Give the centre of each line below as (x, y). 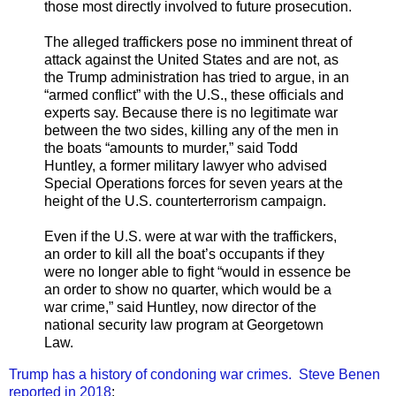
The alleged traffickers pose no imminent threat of (198, 42)
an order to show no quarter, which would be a (188, 289)
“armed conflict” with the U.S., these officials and (194, 95)
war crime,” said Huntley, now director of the (180, 307)
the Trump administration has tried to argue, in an (197, 77)
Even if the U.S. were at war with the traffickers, (190, 236)
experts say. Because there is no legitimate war (191, 112)
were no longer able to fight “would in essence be (198, 271)
